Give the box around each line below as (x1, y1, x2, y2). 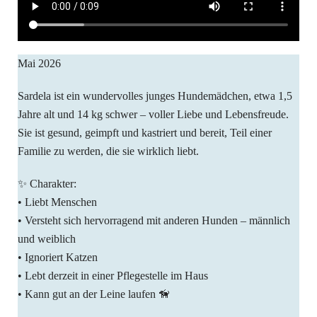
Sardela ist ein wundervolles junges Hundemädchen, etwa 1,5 (18, 90, 292, 103)
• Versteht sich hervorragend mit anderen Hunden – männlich (18, 214, 290, 227)
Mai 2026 (18, 57, 61, 70)
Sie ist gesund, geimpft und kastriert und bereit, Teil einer (18, 127, 272, 139)
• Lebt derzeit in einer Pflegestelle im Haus (18, 270, 208, 282)
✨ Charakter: (18, 178, 76, 190)
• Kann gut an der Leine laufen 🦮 (18, 288, 170, 301)
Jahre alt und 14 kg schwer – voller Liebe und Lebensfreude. (18, 108, 289, 121)
